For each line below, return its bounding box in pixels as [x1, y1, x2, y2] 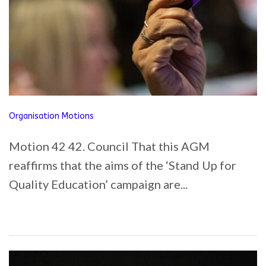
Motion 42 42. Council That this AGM [9, 139, 210, 153]
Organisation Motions [9, 111, 94, 121]
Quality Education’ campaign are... [9, 177, 188, 191]
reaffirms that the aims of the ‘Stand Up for [9, 158, 236, 172]
